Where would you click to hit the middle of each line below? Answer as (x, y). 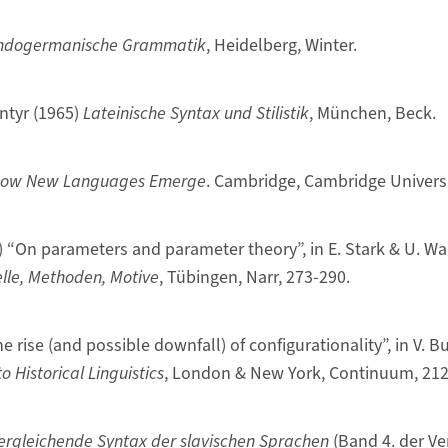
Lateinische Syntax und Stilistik (195, 113)
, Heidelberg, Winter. (281, 45)
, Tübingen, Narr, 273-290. (254, 277)
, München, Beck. (372, 113)
